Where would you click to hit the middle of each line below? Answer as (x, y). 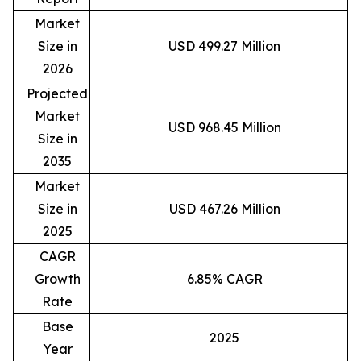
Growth (57, 278)
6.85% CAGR (224, 278)
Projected (57, 93)
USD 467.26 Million (224, 208)
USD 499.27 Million (224, 46)
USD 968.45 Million (224, 127)
